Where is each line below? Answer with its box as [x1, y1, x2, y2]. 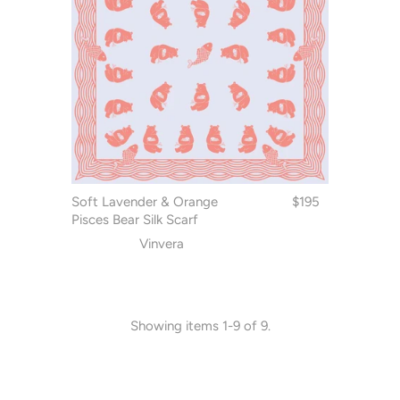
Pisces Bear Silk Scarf [71, 211, 199, 228]
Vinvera [138, 235, 184, 252]
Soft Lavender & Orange [71, 193, 219, 210]
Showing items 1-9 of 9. [129, 317, 271, 334]
